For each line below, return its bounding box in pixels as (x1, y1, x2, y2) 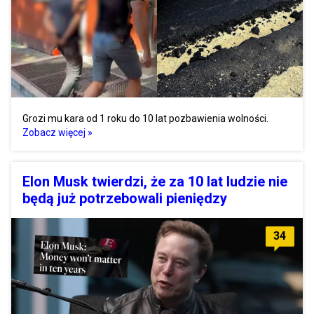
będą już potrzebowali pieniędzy (22, 190, 227, 207)
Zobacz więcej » (22, 127, 93, 138)
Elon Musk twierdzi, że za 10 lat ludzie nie (22, 173, 287, 190)
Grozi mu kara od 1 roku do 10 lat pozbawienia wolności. (22, 113, 268, 124)
